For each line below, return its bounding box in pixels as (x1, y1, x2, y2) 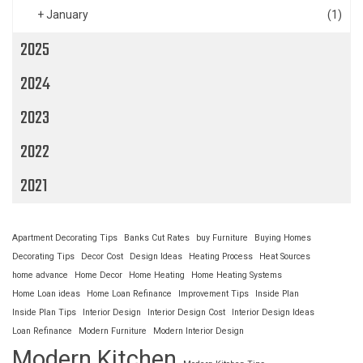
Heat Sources (259, 250, 310, 262)
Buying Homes (254, 232, 311, 243)
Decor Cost (81, 250, 123, 262)
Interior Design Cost (147, 306, 225, 318)
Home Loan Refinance (87, 288, 172, 299)
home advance (12, 269, 68, 280)
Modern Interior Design (153, 325, 244, 336)
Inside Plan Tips (12, 306, 76, 318)
